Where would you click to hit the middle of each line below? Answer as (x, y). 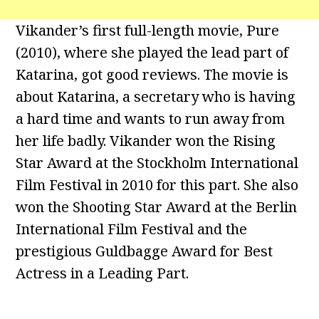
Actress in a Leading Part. (103, 273)
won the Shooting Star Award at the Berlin (157, 207)
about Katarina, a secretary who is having (156, 97)
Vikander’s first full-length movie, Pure (148, 31)
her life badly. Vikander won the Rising (146, 141)
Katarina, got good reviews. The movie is (152, 75)
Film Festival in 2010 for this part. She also (157, 185)
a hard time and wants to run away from (151, 119)
